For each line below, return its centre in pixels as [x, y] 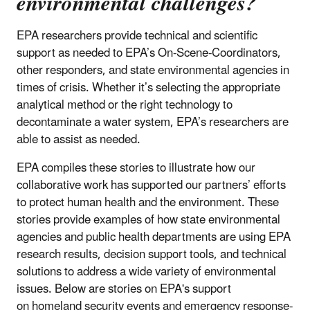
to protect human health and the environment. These [148, 202]
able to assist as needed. [80, 139]
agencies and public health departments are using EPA [154, 237]
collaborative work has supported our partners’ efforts [151, 185]
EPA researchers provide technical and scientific [137, 36]
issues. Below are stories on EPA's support [124, 289]
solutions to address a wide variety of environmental [146, 272]
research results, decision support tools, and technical [152, 254]
